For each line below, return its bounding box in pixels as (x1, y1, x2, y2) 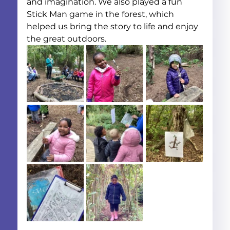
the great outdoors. (27, 33, 107, 44)
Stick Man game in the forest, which (27, 9, 177, 19)
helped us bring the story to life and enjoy (27, 21, 201, 31)
